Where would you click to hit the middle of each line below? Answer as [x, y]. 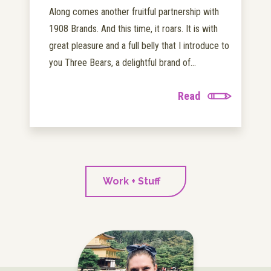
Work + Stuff [131, 181]
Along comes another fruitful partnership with [134, 12]
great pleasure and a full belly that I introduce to [139, 46]
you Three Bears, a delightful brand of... [122, 63]
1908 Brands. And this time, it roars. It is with [133, 29]
